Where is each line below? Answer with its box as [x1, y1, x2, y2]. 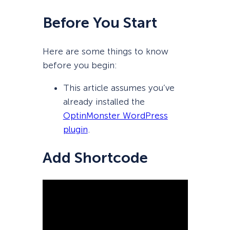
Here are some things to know [42, 46, 168, 56]
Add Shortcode [42, 149, 148, 167]
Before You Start [42, 13, 157, 32]
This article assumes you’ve [63, 83, 175, 93]
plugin [63, 124, 88, 135]
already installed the [63, 97, 145, 107]
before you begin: [42, 60, 117, 70]
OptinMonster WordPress [63, 110, 168, 121]
